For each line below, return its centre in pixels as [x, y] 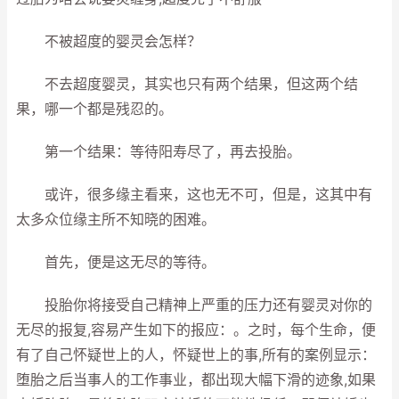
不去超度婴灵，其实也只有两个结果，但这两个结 [187, 84]
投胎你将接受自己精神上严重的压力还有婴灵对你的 [194, 305]
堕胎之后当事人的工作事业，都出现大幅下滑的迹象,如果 [196, 380]
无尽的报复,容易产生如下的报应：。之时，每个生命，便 [196, 330]
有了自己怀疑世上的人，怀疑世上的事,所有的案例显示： [196, 355]
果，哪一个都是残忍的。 [94, 109]
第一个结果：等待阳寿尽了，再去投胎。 [159, 152]
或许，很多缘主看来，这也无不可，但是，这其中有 [194, 195]
